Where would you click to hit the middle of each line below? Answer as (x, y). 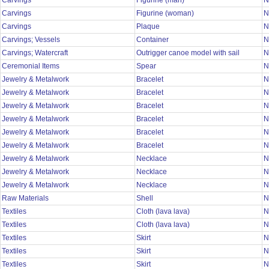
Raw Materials (26, 198)
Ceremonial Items (32, 66)
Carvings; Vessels (32, 40)
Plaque (149, 27)
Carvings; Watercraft (36, 53)
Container (153, 40)
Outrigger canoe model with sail (189, 53)
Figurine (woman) (166, 14)
